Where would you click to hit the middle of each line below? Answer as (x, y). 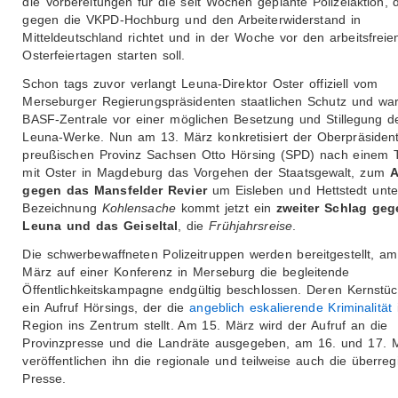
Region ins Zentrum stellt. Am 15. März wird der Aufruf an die (205, 326)
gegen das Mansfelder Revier (115, 191)
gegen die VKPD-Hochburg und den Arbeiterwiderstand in (191, 20)
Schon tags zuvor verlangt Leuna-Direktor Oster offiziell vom (200, 84)
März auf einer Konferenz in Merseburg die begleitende (186, 272)
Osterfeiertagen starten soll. (104, 56)
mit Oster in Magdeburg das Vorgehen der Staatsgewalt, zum (206, 173)
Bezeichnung (62, 208)
